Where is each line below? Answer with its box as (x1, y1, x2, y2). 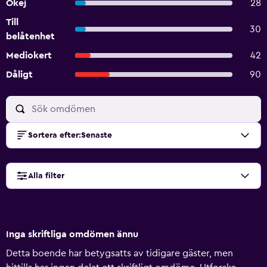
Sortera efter (28, 131, 79, 139)
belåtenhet (6, 32, 55, 41)
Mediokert (6, 51, 52, 60)
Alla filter (28, 172, 64, 180)
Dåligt (6, 70, 33, 79)
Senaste (81, 131, 112, 139)
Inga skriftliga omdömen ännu (6, 229, 138, 239)
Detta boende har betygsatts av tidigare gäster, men (6, 249, 233, 258)
